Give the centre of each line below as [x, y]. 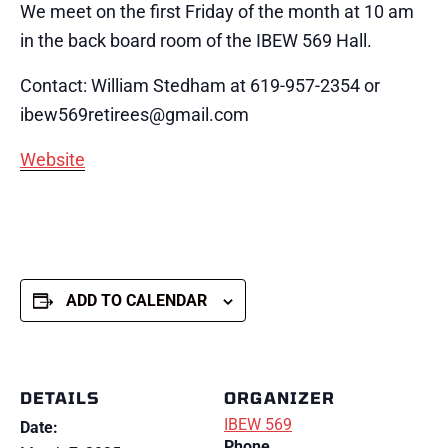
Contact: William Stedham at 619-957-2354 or [200, 86]
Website [52, 160]
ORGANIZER [279, 398]
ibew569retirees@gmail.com [134, 115]
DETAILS [60, 398]
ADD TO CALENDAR [136, 301]
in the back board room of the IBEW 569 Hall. [196, 41]
